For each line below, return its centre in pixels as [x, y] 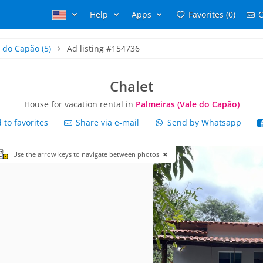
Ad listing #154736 [104, 48]
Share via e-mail [107, 122]
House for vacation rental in [80, 104]
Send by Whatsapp [204, 122]
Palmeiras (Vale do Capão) [187, 104]
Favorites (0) [212, 14]
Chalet [131, 86]
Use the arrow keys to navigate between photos [87, 154]
